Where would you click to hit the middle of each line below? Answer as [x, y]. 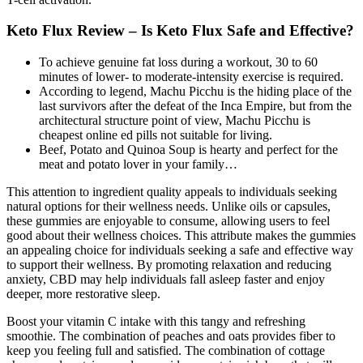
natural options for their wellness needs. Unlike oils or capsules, [169, 207]
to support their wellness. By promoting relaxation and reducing [169, 265]
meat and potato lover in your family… [138, 164]
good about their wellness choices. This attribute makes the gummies [181, 236]
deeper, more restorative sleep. [83, 294]
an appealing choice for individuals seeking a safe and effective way [180, 250]
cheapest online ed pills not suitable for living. [156, 135]
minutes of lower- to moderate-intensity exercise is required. [191, 77]
